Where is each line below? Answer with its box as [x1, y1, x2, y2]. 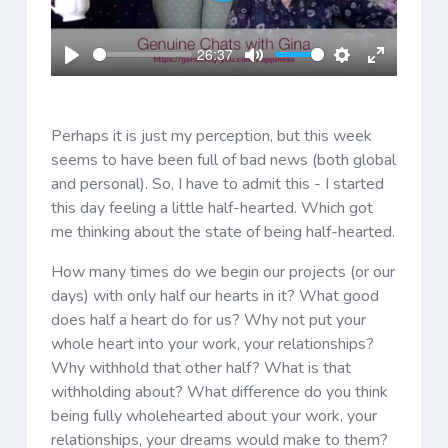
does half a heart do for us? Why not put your [51, 308, 366, 331]
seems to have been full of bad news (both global [51, 148, 396, 171]
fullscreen [376, 92, 445, 116]
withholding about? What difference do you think [51, 380, 388, 403]
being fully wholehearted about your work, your [51, 404, 377, 427]
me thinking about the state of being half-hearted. [51, 220, 395, 243]
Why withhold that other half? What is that [51, 356, 351, 379]
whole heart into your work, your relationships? [51, 332, 374, 355]
